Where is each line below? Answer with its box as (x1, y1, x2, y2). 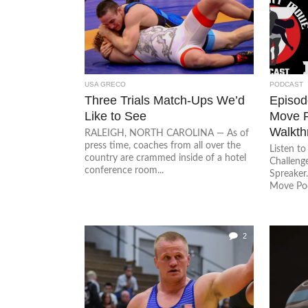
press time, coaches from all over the (85, 140, 241, 151)
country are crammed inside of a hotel (85, 153, 247, 163)
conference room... (85, 165, 164, 175)
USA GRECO (85, 80, 126, 88)
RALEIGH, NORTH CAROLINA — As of (85, 128, 250, 138)
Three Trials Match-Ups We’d (85, 93, 245, 107)
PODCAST (269, 80, 303, 88)
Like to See (85, 109, 147, 123)
